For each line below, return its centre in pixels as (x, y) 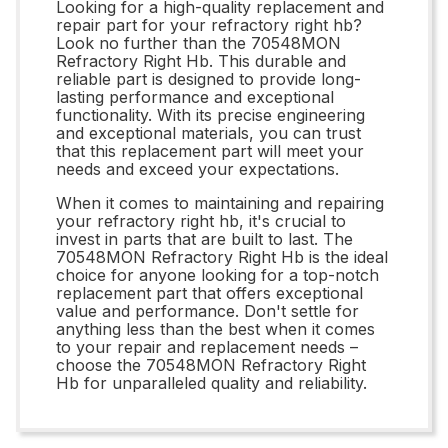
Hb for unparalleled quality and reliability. (211, 382)
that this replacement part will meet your (210, 150)
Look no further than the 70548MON (198, 42)
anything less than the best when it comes (215, 328)
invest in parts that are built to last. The (204, 238)
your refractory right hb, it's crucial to (201, 220)
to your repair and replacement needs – (207, 346)
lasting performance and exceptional (195, 96)
